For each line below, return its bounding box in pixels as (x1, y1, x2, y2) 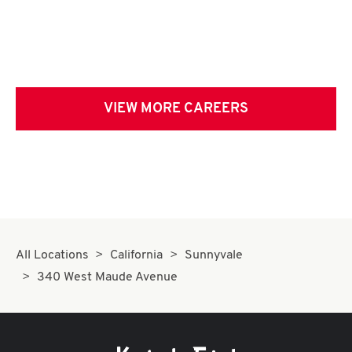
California (110, 249, 163, 262)
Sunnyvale (184, 249, 243, 262)
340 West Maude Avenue (37, 271, 178, 284)
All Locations (16, 249, 89, 262)
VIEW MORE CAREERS (104, 101, 248, 116)
